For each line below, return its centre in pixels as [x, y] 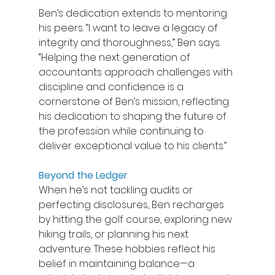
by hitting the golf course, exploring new [136, 219]
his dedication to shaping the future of [134, 116]
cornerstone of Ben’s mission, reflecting [135, 101]
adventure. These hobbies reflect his [128, 249]
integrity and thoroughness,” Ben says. [130, 42]
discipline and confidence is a [112, 87]
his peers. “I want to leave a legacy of [129, 28]
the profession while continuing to [122, 131]
